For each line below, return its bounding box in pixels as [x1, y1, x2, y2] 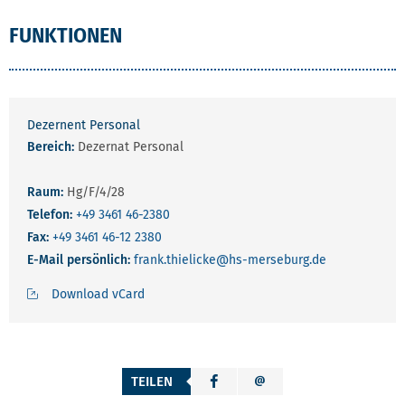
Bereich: [27, 139, 74, 155]
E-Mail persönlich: [27, 252, 134, 268]
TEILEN [131, 372, 173, 390]
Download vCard [52, 287, 145, 302]
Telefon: [27, 207, 76, 222]
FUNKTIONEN [9, 23, 122, 48]
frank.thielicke [134, 252, 216, 268]
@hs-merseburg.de [216, 252, 326, 268]
